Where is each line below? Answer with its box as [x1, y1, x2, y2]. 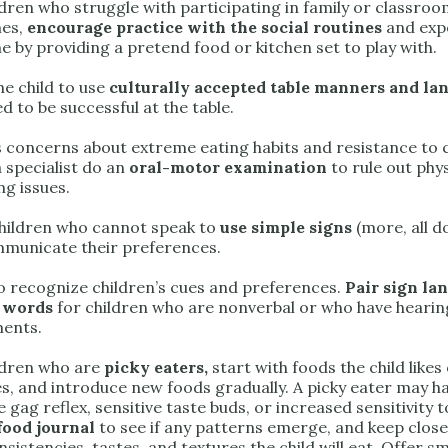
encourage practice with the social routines [27, 17, 382, 38]
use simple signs [220, 217, 352, 238]
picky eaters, [104, 357, 208, 378]
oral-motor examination [129, 157, 327, 178]
